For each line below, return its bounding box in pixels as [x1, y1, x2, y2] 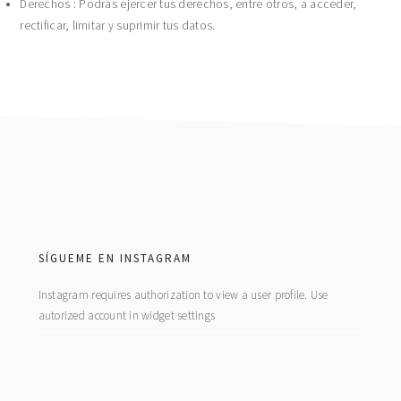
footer [20, 212, 98, 248]
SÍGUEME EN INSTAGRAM [38, 250, 192, 266]
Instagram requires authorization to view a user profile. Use [38, 286, 328, 303]
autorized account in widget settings [38, 307, 216, 323]
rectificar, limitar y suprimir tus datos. [20, 17, 216, 33]
